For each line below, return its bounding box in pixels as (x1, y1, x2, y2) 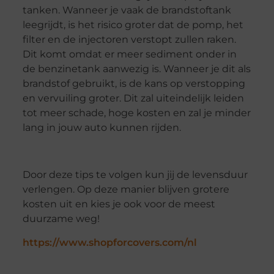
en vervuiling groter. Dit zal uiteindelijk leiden (22, 92, 244, 104)
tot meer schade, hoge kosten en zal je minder (22, 106, 251, 119)
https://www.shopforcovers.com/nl (22, 237, 197, 249)
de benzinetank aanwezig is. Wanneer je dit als (22, 62, 251, 75)
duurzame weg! (22, 212, 100, 224)
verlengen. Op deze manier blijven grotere (22, 183, 229, 195)
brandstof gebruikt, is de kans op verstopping (22, 77, 245, 89)
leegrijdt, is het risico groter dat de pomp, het (22, 18, 243, 31)
